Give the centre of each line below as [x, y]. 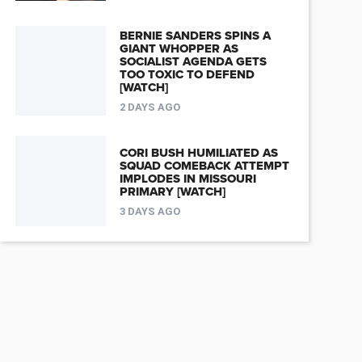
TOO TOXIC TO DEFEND [187, 75]
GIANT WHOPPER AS [179, 49]
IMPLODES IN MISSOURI [187, 178]
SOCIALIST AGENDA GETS [193, 62]
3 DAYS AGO [149, 211]
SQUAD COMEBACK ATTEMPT [204, 165]
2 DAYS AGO [149, 107]
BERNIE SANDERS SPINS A [195, 36]
